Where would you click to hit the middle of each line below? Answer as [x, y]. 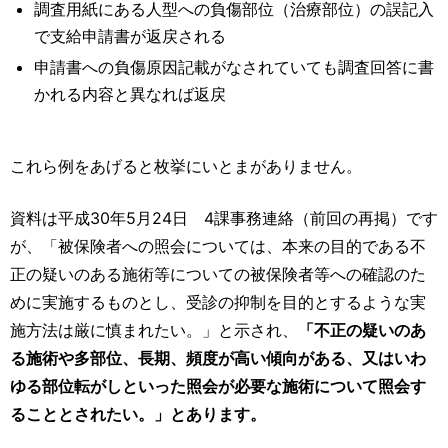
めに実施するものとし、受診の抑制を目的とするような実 [218, 301]
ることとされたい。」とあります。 [138, 413]
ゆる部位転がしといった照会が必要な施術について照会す [218, 385]
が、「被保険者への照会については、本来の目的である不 [218, 245]
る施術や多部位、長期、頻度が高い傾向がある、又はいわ [218, 357]
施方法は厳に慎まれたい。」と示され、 [154, 329]
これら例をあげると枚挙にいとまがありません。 [186, 165]
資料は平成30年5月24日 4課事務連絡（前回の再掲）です [224, 217]
